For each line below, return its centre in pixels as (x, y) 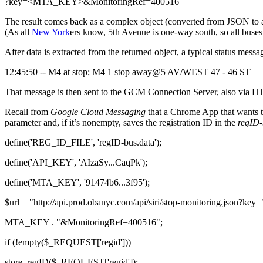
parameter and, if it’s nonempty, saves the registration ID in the (121, 122)
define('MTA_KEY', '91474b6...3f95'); (77, 182)
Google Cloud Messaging (98, 112)
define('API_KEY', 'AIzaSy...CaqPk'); (76, 162)
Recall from (28, 112)
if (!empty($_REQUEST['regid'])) (68, 242)
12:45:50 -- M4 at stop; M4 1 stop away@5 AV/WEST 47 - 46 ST (128, 72)
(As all (18, 32)
